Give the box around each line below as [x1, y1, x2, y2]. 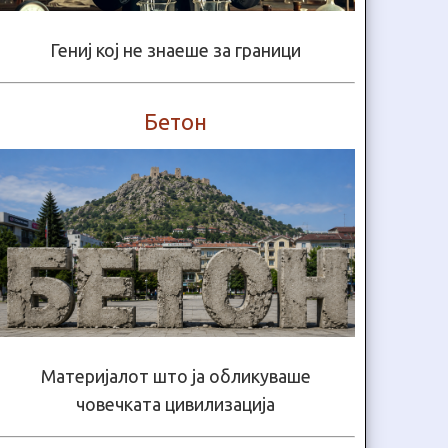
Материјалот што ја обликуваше [40, 366, 311, 387]
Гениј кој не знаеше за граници [50, 40, 302, 61]
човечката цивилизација [76, 394, 276, 415]
